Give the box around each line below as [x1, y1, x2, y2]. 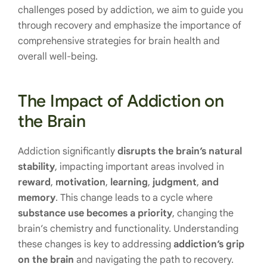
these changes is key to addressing [18, 238, 173, 250]
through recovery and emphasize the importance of [18, 20, 241, 32]
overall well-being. [18, 51, 98, 63]
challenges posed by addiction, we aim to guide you [18, 4, 243, 16]
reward [18, 176, 51, 188]
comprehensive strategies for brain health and [18, 35, 220, 47]
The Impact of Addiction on [18, 91, 224, 111]
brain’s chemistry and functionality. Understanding [18, 223, 238, 235]
